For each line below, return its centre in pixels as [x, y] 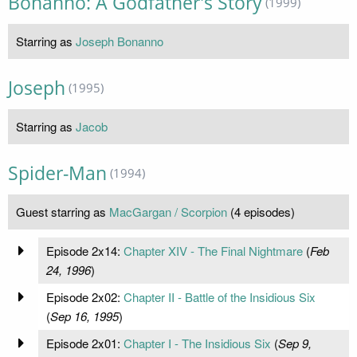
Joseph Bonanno [120, 41]
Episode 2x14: [84, 250]
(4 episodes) [261, 211]
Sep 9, [294, 343]
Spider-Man [57, 173]
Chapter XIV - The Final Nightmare [213, 250]
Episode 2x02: [84, 296]
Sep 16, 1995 [84, 316]
